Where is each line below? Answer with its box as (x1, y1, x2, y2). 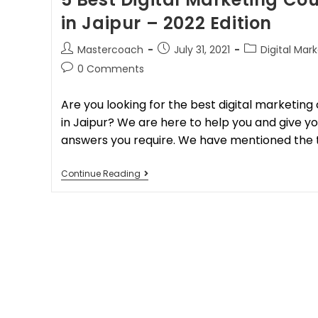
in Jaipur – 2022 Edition (60, 11, 272, 35)
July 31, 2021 (173, 42, 230, 57)
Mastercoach (77, 42, 143, 57)
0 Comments (77, 61, 144, 76)
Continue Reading (60, 167, 141, 180)
